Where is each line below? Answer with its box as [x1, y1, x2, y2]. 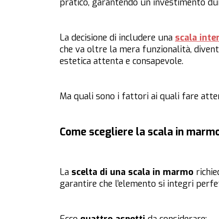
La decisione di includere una [60, 32, 175, 44]
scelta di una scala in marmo [71, 166, 194, 178]
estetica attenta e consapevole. [60, 55, 186, 67]
